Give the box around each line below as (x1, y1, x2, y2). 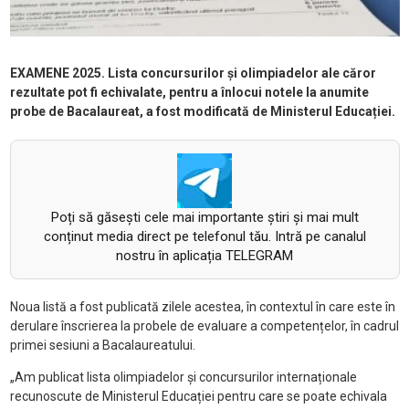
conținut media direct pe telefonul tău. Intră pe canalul (43, 228, 366, 246)
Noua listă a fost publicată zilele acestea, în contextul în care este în (9, 299, 395, 315)
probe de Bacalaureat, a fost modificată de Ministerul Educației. (9, 104, 395, 120)
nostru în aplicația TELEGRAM (116, 247, 293, 265)
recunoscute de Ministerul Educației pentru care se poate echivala (9, 389, 387, 404)
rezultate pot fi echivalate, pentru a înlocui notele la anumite (9, 85, 369, 100)
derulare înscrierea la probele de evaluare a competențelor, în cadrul (9, 319, 399, 334)
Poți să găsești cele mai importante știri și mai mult (50, 209, 359, 226)
